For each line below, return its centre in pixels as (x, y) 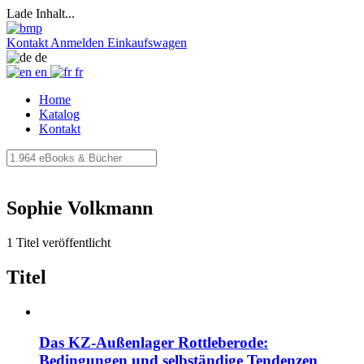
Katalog (59, 114)
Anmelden (77, 43)
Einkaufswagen (147, 43)
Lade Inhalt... (41, 13)
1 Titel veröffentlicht (58, 242)
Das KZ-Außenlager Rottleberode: (154, 343)
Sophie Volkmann (80, 208)
